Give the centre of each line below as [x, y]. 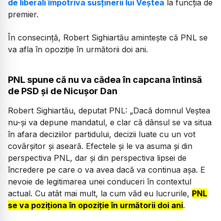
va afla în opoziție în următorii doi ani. [78, 49]
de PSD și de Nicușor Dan [63, 91]
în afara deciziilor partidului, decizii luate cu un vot [102, 134]
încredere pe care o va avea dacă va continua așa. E [107, 170]
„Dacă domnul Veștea [170, 111]
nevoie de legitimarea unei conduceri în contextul [100, 182]
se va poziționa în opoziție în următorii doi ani [95, 205]
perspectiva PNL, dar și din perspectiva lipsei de [97, 158]
